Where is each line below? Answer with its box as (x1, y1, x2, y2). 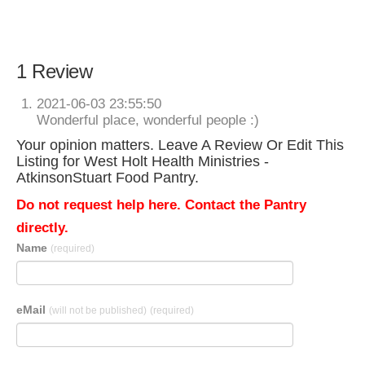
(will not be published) (49, 305, 147, 316)
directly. (16, 220, 68, 235)
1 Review (16, 60, 92, 82)
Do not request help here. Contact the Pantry (16, 197, 306, 213)
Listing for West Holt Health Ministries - (16, 153, 269, 169)
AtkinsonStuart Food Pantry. (16, 169, 199, 186)
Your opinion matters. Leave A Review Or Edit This (16, 137, 344, 153)
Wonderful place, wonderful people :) (37, 112, 259, 128)
